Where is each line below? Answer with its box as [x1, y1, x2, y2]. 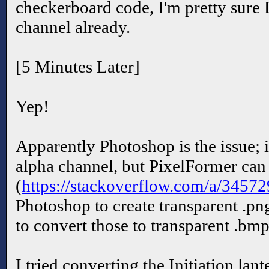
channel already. [16, 17, 130, 37]
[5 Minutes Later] [16, 56, 140, 76]
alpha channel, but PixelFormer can [16, 156, 266, 175]
